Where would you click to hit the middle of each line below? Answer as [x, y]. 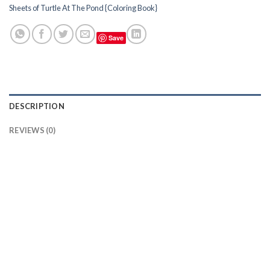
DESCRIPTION [37, 106]
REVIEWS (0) [32, 130]
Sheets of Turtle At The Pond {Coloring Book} [83, 8]
